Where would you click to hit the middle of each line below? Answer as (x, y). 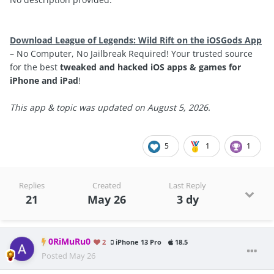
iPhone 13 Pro (138, 243)
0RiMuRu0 (69, 242)
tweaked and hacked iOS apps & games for (150, 67)
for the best (35, 67)
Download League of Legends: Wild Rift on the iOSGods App (136, 40)
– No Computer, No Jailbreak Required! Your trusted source (131, 54)
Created (107, 186)
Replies (32, 186)
